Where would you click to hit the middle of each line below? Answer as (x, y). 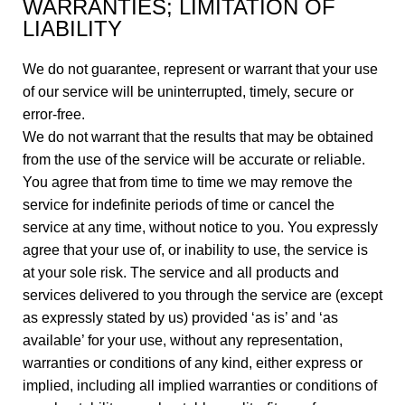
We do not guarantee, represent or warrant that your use (200, 69)
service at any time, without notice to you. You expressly (200, 227)
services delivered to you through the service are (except (202, 295)
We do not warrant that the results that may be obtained (198, 137)
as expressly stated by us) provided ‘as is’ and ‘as (180, 318)
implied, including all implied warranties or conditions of (200, 386)
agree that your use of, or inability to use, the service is (195, 250)
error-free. (54, 114)
